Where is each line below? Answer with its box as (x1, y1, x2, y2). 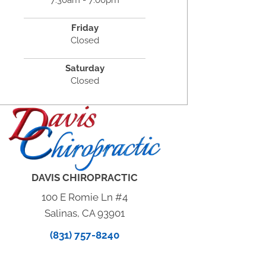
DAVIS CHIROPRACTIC (31, 172, 138, 184)
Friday (71, 22, 99, 33)
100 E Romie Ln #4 (42, 191, 128, 204)
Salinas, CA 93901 (45, 207, 125, 220)
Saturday (65, 62, 104, 74)
